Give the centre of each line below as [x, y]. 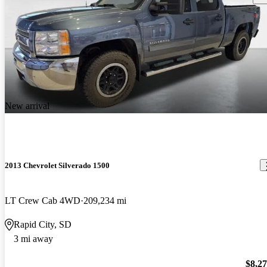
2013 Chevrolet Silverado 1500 [57, 165]
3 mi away [33, 239]
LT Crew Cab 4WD [43, 201]
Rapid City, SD [43, 225]
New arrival [27, 105]
